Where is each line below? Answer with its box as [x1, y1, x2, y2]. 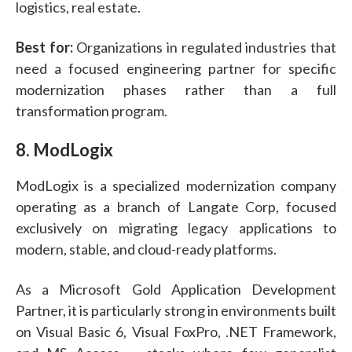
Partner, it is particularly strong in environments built [16, 301, 336, 319]
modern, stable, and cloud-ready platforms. [16, 240, 277, 258]
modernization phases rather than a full [16, 80, 336, 98]
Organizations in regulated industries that [72, 38, 337, 56]
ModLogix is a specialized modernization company [16, 176, 336, 194]
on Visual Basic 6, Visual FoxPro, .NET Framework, [16, 322, 336, 340]
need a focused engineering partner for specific [16, 59, 336, 77]
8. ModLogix [16, 138, 113, 160]
